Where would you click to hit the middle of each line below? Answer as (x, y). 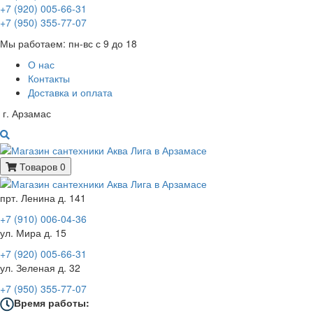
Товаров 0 (43, 166)
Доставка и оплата (70, 93)
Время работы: (52, 302)
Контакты (49, 79)
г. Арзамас (27, 114)
